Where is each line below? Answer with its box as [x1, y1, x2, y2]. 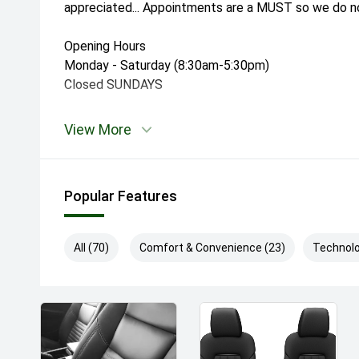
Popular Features [64, 188, 177, 205]
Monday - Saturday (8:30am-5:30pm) [64, 58, 269, 74]
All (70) [74, 241, 109, 255]
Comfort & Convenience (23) [139, 241, 285, 255]
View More [64, 121, 131, 139]
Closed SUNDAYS [64, 77, 163, 93]
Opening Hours [64, 38, 146, 54]
